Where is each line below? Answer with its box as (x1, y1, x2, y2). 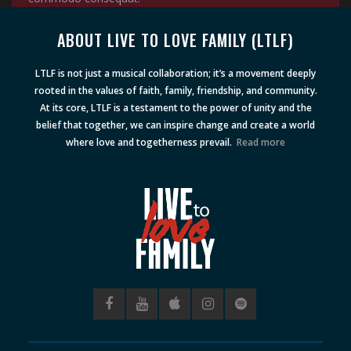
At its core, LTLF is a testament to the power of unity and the (39, 100, 312, 114)
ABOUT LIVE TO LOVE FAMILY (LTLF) (57, 27, 294, 52)
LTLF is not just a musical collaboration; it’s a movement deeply (35, 66, 316, 80)
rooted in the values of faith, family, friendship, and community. (34, 83, 317, 97)
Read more (237, 135, 285, 149)
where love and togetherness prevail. (66, 135, 237, 149)
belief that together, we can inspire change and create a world (36, 118, 315, 132)
